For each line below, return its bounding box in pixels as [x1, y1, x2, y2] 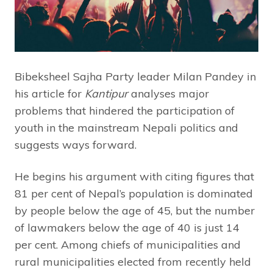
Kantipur [85, 87, 128, 101]
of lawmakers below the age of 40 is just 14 [15, 221, 239, 235]
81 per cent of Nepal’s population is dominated [15, 186, 253, 201]
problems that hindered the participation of [15, 104, 235, 118]
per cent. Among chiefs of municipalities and [15, 238, 241, 252]
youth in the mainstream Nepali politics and [15, 121, 238, 135]
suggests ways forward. [15, 138, 136, 152]
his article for [15, 87, 85, 101]
